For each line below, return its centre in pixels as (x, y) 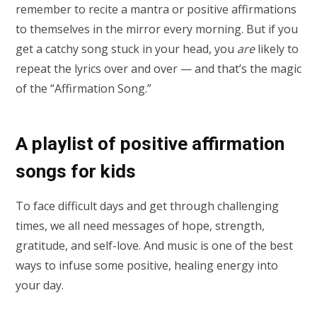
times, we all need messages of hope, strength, (140, 225)
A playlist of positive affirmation (150, 143)
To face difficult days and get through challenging (147, 206)
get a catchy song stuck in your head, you (126, 49)
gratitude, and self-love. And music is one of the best (154, 245)
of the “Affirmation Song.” (83, 89)
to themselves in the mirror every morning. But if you (157, 29)
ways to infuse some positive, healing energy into (147, 265)
